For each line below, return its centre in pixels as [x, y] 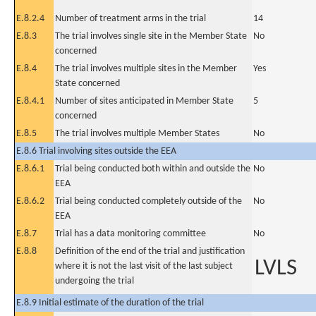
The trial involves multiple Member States [137, 134]
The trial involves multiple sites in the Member [146, 69]
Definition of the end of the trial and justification [150, 251]
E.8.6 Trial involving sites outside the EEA [96, 151]
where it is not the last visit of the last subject [144, 266]
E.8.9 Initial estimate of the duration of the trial [110, 303]
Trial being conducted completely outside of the [148, 201]
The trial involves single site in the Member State [151, 36]
